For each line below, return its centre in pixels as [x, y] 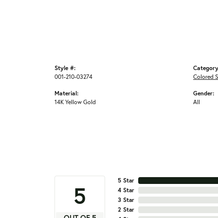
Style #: [65, 68]
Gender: [204, 93]
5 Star [126, 181]
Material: [66, 93]
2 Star [126, 210]
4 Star [126, 190]
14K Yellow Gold [75, 102]
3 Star [126, 200]
